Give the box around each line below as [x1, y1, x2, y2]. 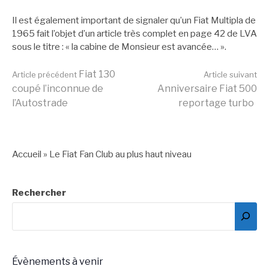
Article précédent [12, 69, 77, 79]
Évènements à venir [12, 255, 103, 267]
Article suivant [204, 69, 257, 79]
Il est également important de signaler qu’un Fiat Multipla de [12, 15, 256, 26]
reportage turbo [178, 97, 254, 109]
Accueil [12, 148, 41, 160]
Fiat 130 [77, 68, 115, 80]
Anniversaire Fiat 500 [157, 82, 257, 94]
